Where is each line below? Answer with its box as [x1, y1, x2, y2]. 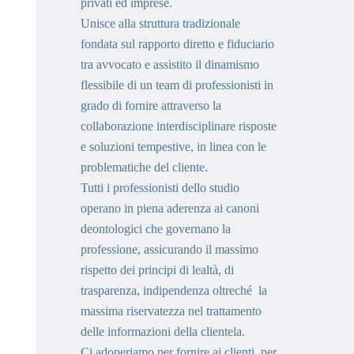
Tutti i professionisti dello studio [81, 181, 239, 194]
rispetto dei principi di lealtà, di [81, 263, 234, 277]
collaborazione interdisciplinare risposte [81, 119, 277, 133]
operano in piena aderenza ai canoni [81, 201, 259, 215]
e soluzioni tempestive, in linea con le [81, 140, 266, 153]
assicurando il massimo [144, 243, 258, 256]
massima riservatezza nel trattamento [81, 304, 262, 318]
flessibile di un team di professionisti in [81, 78, 273, 92]
